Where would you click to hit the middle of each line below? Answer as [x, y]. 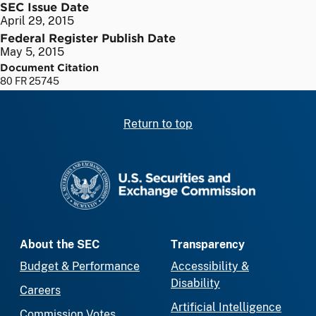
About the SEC [60, 245]
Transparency [208, 245]
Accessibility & [210, 267]
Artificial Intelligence [226, 308]
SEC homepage [198, 168]
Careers [40, 291]
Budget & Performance [80, 267]
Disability [195, 284]
